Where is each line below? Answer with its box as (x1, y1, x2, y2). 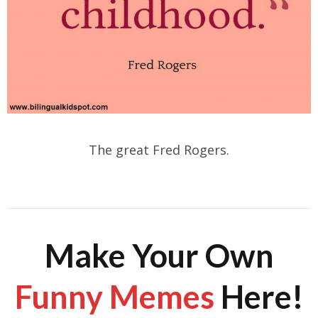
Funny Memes (14, 277, 214, 316)
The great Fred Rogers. (89, 141, 229, 158)
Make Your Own (44, 236, 274, 275)
